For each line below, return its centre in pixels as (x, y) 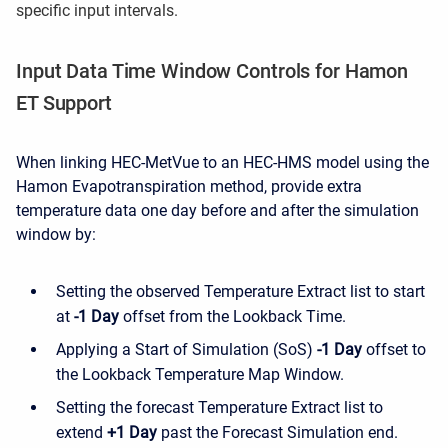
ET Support (64, 103)
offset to (394, 349)
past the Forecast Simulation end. (277, 432)
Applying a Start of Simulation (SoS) (184, 349)
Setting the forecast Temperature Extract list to (219, 407)
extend (81, 432)
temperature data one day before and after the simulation (217, 210)
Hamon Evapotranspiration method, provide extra (189, 186)
